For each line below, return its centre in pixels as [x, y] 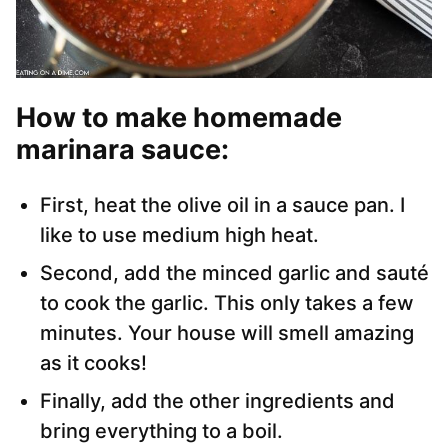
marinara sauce [118, 150]
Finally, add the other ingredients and [217, 401]
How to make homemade [179, 118]
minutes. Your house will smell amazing [227, 333]
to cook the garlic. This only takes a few [227, 303]
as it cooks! [93, 363]
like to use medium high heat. [179, 235]
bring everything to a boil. [161, 431]
